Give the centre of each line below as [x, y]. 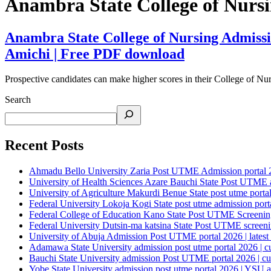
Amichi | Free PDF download [95, 54]
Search [18, 100]
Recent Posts [44, 145]
